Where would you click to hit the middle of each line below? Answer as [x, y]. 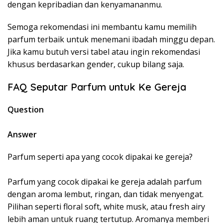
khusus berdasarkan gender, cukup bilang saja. [96, 64]
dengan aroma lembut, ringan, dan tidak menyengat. [106, 194]
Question [26, 110]
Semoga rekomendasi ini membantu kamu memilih [102, 27]
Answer [22, 135]
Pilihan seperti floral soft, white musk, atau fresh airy [106, 207]
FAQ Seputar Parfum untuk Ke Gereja [97, 87]
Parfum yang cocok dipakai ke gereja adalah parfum [105, 182]
